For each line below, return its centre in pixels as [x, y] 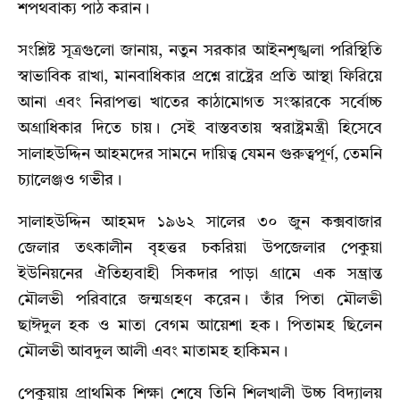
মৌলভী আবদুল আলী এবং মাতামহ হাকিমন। [153, 352]
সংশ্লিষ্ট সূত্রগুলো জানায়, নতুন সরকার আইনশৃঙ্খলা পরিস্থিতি [200, 51]
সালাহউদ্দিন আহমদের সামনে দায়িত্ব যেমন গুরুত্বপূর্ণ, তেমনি [200, 155]
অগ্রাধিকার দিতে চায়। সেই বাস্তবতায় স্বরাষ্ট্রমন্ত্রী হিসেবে [200, 129]
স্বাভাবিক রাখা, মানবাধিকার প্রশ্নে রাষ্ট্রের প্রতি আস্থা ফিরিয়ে [200, 77]
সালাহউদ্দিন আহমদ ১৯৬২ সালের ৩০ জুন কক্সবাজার [200, 223]
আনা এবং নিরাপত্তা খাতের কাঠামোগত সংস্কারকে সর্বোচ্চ [200, 103]
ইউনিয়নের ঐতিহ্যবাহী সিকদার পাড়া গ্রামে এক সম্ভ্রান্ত [200, 275]
